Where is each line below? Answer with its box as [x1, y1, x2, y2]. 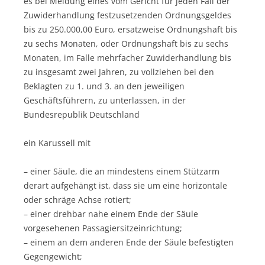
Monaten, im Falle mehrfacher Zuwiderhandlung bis [24, 51, 231, 63]
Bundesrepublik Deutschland [24, 108, 140, 120]
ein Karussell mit [24, 137, 91, 148]
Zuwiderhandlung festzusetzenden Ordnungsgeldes [24, 9, 231, 21]
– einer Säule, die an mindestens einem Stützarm [24, 165, 219, 177]
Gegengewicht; [24, 250, 82, 262]
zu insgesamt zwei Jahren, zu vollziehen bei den [24, 66, 214, 77]
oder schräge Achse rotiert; [24, 193, 131, 205]
